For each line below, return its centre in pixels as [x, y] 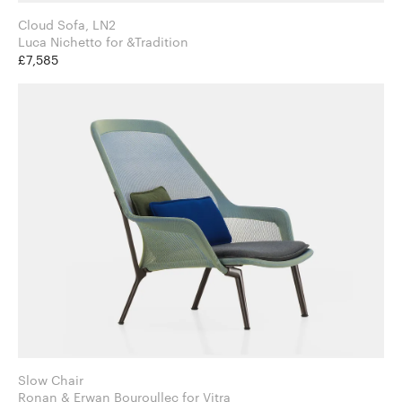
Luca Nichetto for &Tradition [147, 41]
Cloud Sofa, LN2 [67, 24]
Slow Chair [51, 380]
